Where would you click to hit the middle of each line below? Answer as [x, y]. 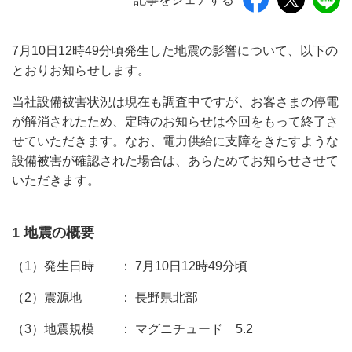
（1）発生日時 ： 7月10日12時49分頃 [130, 266]
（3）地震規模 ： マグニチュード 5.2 [132, 329]
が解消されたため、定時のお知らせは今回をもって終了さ [175, 121]
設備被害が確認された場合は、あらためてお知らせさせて [175, 161]
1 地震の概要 [53, 233]
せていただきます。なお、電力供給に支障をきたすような [175, 141]
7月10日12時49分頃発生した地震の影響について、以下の [175, 51]
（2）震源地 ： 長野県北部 [105, 297]
